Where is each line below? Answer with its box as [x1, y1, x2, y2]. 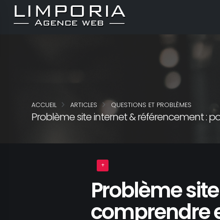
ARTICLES [70, 101, 97, 109]
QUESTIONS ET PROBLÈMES [111, 101, 192, 109]
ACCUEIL [31, 101, 56, 109]
